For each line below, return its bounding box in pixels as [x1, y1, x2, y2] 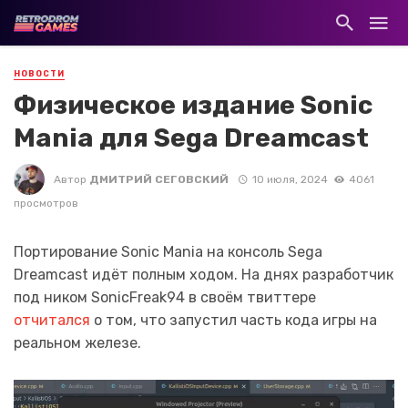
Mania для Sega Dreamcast [14, 122, 369, 154]
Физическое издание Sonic [14, 89, 372, 121]
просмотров [14, 197, 78, 210]
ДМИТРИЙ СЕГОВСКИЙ [89, 172, 229, 186]
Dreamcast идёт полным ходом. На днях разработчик [14, 266, 393, 284]
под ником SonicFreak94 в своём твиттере [14, 289, 316, 307]
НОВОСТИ [14, 69, 65, 78]
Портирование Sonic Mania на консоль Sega [14, 243, 322, 261]
